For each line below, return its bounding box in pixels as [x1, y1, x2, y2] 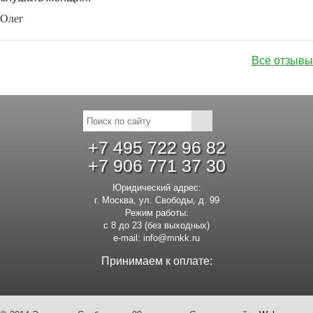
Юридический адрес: [112, 182, 201, 193]
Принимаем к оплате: [101, 255, 212, 267]
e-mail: [113, 233, 143, 243]
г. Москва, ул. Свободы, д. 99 [94, 195, 219, 205]
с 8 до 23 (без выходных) [103, 220, 210, 231]
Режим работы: [124, 208, 189, 218]
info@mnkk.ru [143, 233, 200, 243]
